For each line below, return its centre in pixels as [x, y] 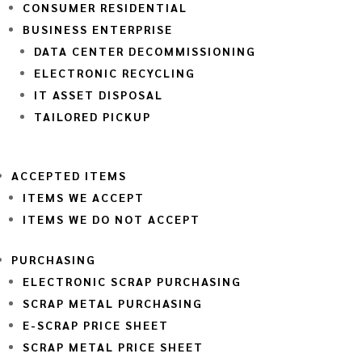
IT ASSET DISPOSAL [99, 94]
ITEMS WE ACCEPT [84, 197]
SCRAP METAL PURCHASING [113, 303]
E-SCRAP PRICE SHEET [96, 324]
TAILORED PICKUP [93, 116]
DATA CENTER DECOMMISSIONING [145, 51]
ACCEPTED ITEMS [69, 175]
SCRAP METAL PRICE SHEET [113, 346]
